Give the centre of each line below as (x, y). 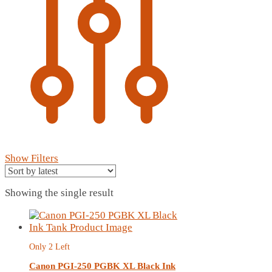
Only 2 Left (49, 246)
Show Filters (32, 158)
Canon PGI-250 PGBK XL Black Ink (102, 266)
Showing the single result (59, 193)
